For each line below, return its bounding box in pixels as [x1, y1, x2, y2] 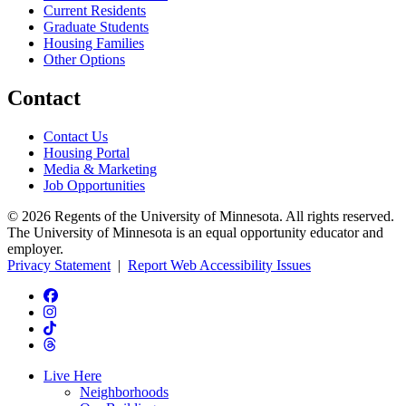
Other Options [43, 52, 125, 68]
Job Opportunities [43, 177, 145, 193]
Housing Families [43, 35, 144, 52]
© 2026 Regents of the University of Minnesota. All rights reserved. [7, 208, 394, 224]
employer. [7, 240, 67, 256]
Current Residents [43, 3, 146, 19]
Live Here [43, 367, 101, 383]
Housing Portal [43, 144, 130, 160]
